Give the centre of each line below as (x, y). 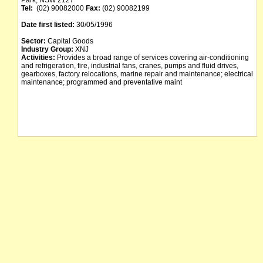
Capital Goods (70, 41)
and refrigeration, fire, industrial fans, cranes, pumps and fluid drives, (130, 66)
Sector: (33, 41)
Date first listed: (48, 25)
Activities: (38, 58)
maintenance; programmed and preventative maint (102, 82)
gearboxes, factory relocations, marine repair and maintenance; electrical (137, 74)
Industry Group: (47, 49)
